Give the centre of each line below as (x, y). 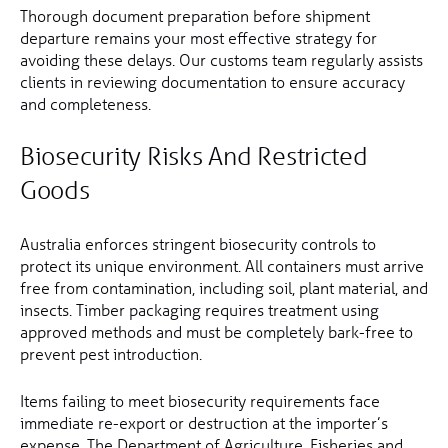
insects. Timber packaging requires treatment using (199, 310)
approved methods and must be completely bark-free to (216, 332)
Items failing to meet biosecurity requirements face (200, 401)
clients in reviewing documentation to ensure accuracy (212, 82)
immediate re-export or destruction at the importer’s (204, 423)
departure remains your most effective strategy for (198, 38)
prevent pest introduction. (111, 354)
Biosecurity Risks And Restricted (194, 157)
